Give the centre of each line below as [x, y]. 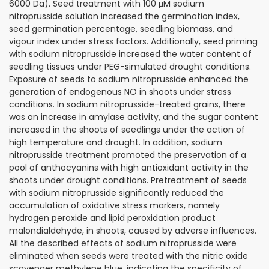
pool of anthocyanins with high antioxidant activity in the [129, 167]
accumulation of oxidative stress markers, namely [114, 205]
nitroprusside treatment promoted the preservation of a [128, 155]
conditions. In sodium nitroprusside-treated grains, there [127, 104]
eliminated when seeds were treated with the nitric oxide [128, 255]
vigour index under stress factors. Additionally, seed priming [133, 41]
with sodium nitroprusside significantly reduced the [116, 192]
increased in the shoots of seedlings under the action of [127, 129]
